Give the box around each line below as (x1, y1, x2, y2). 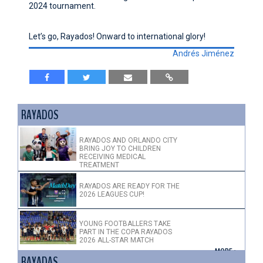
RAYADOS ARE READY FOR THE (79, 181, 180, 190)
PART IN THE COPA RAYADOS (79, 228, 172, 237)
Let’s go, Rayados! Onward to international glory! (29, 31, 208, 41)
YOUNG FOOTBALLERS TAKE (79, 220, 171, 228)
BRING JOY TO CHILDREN (79, 144, 161, 153)
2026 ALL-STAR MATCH (79, 236, 154, 245)
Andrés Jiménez (172, 48, 234, 58)
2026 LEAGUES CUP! (79, 190, 144, 198)
